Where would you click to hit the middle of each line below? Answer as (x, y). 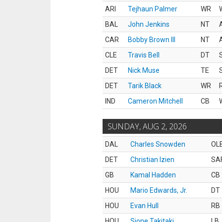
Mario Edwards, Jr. (159, 190)
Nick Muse (144, 70)
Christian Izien (152, 160)
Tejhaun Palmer (153, 9)
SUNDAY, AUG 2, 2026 (147, 126)
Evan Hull (144, 206)
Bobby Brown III (152, 40)
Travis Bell (144, 55)
